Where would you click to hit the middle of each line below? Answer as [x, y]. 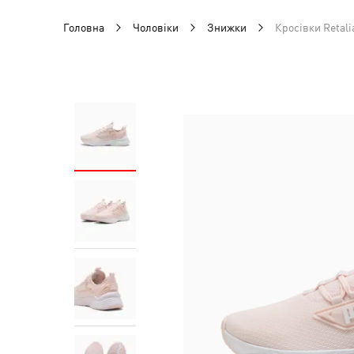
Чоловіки [156, 28]
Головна [84, 28]
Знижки [227, 28]
